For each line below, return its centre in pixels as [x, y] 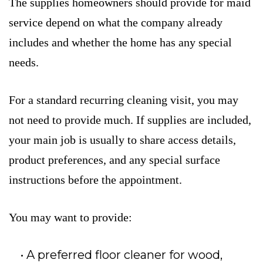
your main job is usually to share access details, [122, 140]
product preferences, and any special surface [114, 160]
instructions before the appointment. [95, 180]
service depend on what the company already [116, 23]
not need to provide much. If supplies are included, [130, 120]
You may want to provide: [70, 218]
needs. [24, 63]
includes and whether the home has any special [120, 43]
